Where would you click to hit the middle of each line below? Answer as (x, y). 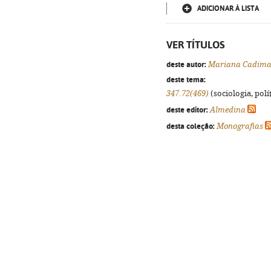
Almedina (228, 110)
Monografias (240, 126)
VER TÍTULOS (196, 45)
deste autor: (186, 64)
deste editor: (187, 109)
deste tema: (186, 79)
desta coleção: (191, 126)
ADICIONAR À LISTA (228, 8)
